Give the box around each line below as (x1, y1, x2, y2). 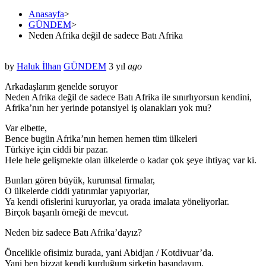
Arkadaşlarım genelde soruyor (5, 81, 118, 91)
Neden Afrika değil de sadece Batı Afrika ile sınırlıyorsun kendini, (5, 91, 252, 102)
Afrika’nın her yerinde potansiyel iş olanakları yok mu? (5, 102, 211, 113)
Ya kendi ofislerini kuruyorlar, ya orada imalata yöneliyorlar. (5, 196, 229, 207)
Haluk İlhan (17, 61, 61, 71)
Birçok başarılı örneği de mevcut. (5, 207, 129, 217)
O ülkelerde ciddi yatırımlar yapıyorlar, (5, 185, 150, 196)
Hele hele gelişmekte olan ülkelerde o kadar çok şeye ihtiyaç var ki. (5, 154, 256, 165)
